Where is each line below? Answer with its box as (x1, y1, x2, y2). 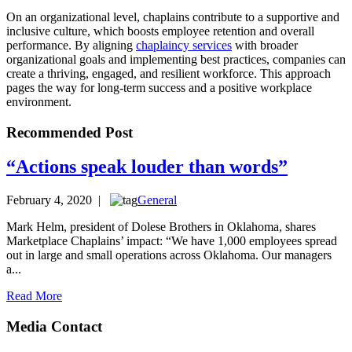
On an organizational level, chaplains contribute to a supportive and (6, 9, 339, 24)
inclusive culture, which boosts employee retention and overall (6, 24, 314, 38)
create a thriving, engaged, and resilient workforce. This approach (6, 66, 331, 80)
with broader (232, 38, 298, 52)
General (137, 193, 177, 207)
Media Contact (6, 318, 102, 335)
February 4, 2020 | (6, 193, 107, 207)
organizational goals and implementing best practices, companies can (6, 52, 346, 66)
